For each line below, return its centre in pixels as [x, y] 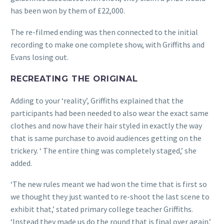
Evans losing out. [39, 57]
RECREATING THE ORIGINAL [74, 79]
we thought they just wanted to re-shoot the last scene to [110, 197]
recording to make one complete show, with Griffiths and [107, 45]
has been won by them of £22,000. [68, 11]
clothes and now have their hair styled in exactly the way [106, 125]
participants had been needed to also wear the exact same [109, 113]
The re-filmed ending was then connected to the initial [104, 32]
